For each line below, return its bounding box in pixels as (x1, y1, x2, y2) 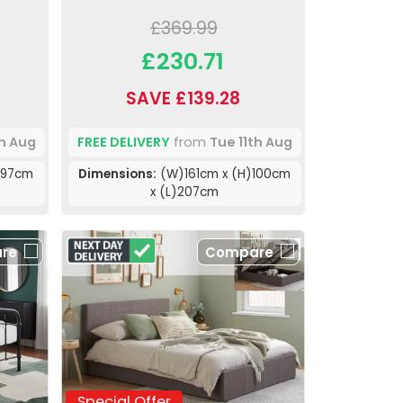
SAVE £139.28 (125, 86, 240, 112)
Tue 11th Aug (209, 132, 292, 151)
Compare (204, 243, 273, 263)
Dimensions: (78, 166, 157, 184)
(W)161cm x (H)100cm (157, 166, 291, 184)
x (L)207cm (150, 184, 219, 201)
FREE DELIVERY (76, 132, 170, 151)
